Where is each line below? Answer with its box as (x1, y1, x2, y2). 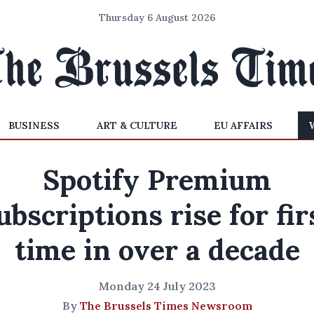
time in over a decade (14, 232, 300, 268)
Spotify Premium (43, 162, 271, 198)
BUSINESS (8, 119, 60, 132)
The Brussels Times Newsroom (79, 299, 252, 313)
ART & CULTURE (96, 119, 177, 132)
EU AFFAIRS (213, 119, 273, 132)
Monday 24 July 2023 (98, 279, 216, 293)
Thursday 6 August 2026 (99, 11, 215, 24)
